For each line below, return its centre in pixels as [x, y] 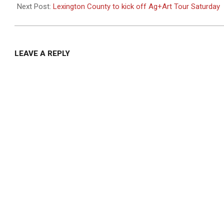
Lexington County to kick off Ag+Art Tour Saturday [136, 7]
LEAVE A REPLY [42, 54]
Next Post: [35, 7]
